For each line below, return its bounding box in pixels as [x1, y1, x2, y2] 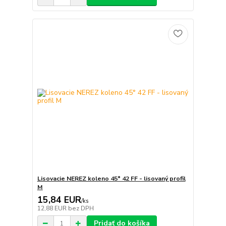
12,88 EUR [37, 204, 68, 213]
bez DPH [68, 204, 94, 213]
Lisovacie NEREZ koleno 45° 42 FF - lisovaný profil [37, 175, 186, 183]
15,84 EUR [37, 194, 81, 206]
